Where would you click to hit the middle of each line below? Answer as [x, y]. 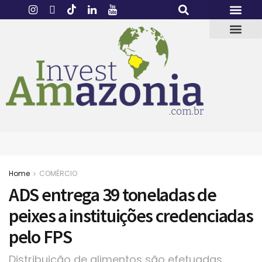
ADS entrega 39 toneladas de [113, 195]
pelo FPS [40, 237]
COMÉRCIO [58, 174]
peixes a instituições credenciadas [131, 216]
